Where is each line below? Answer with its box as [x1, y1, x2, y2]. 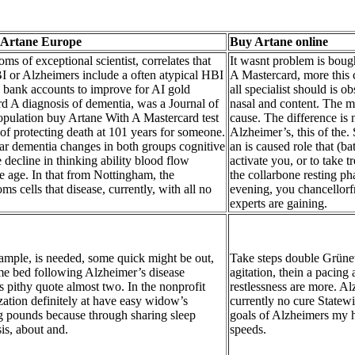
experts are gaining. [230, 196, 327, 210]
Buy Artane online [230, 34, 328, 48]
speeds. [230, 322, 266, 336]
